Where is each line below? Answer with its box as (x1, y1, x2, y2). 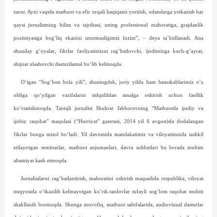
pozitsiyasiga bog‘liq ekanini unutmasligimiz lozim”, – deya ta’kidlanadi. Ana (14, 35, 203, 41)
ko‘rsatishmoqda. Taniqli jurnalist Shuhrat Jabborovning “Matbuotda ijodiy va (14, 106, 203, 111)
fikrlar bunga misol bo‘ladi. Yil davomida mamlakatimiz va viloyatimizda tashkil (14, 132, 203, 137)
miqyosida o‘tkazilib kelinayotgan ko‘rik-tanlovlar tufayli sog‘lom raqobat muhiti (14, 189, 203, 194)
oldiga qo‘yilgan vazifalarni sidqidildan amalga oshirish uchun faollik (14, 93, 203, 98)
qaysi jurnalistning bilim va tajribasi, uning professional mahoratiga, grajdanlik (14, 22, 203, 28)
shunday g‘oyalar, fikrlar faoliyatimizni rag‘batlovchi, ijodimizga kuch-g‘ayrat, (14, 48, 203, 54)
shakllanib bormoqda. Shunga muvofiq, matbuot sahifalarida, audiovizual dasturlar (14, 202, 203, 207)
